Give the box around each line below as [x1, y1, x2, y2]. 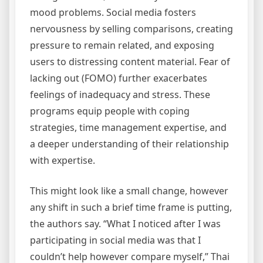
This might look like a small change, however [30, 184, 228, 198]
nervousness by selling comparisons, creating [30, 22, 233, 36]
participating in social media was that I [30, 234, 201, 247]
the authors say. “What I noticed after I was [30, 217, 221, 231]
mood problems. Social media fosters [30, 6, 196, 19]
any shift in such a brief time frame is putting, [30, 201, 232, 214]
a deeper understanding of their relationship [30, 137, 229, 151]
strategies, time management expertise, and [30, 121, 227, 134]
